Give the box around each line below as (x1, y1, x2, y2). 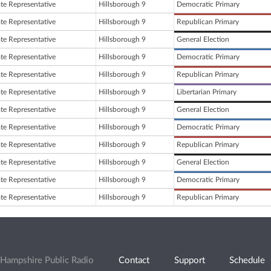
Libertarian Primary (177, 88, 237, 96)
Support (174, 256, 205, 266)
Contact (118, 256, 149, 266)
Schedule (229, 256, 266, 266)
